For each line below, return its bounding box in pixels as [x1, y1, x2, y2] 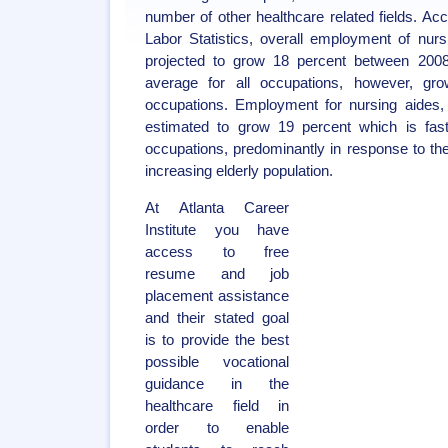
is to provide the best [145, 332, 289, 348]
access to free [145, 244, 289, 260]
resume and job [145, 266, 289, 282]
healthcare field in [145, 398, 289, 414]
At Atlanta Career [145, 200, 289, 216]
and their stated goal [145, 310, 289, 326]
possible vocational [145, 354, 289, 370]
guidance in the [145, 376, 289, 392]
